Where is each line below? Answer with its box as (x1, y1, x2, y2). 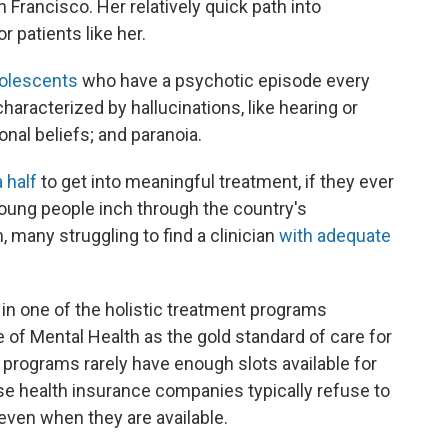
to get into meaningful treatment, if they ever (37, 171, 394, 192)
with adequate (279, 225, 391, 246)
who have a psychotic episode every (78, 70, 370, 91)
